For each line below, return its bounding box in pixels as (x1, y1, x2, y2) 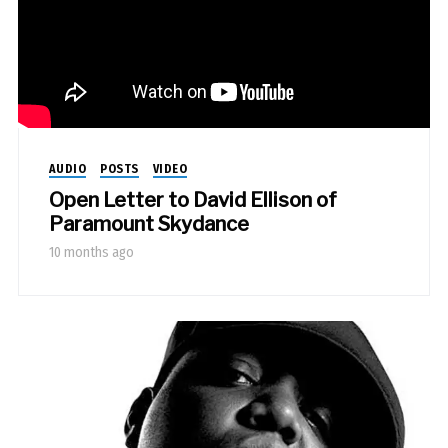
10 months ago (48, 243, 134, 261)
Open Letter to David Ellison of (48, 187, 337, 212)
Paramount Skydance (48, 211, 249, 236)
